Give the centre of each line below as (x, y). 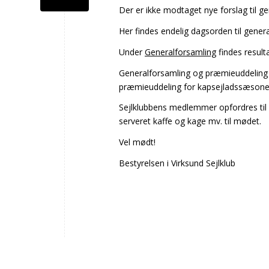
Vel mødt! (137, 142)
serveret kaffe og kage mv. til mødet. (190, 121)
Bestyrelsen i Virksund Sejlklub (177, 163)
